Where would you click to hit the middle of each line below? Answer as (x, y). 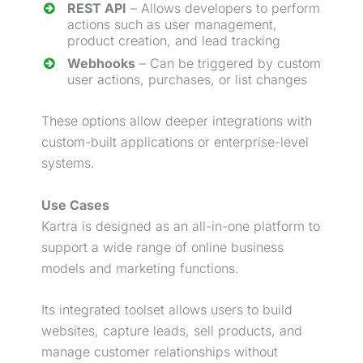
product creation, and (135, 41)
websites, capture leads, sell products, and (172, 331)
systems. (68, 163)
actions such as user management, (172, 24)
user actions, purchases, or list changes (187, 79)
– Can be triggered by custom (228, 63)
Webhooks (101, 63)
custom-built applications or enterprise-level (175, 142)
